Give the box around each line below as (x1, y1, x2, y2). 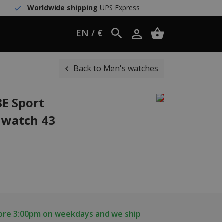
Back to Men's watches (73, 63, 158, 74)
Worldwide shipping (27, 3, 98, 12)
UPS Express (97, 3, 140, 12)
